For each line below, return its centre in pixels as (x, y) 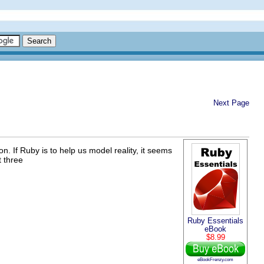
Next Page (231, 103)
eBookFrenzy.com (215, 259)
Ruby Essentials (215, 221)
